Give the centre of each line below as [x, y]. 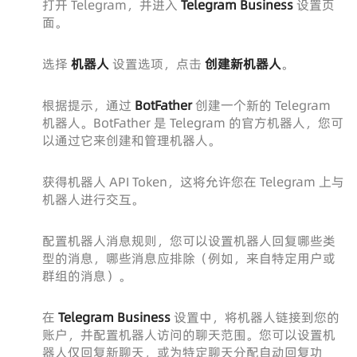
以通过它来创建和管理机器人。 [131, 141]
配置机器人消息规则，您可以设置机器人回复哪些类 [188, 241]
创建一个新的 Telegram [261, 106]
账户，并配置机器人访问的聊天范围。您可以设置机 [188, 335]
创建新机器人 [243, 64]
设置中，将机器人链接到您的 [255, 318]
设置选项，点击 [157, 64]
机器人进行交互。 [93, 200]
